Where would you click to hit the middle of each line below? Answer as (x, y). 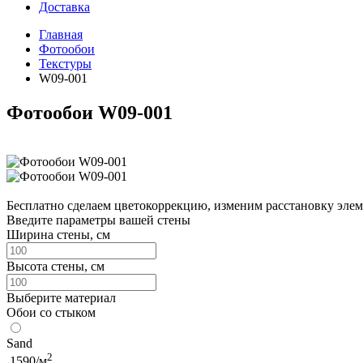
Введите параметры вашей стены (98, 220)
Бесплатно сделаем (59, 205)
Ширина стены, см (58, 234)
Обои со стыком (51, 312)
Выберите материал (61, 297)
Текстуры (65, 64)
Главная (61, 35)
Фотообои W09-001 (90, 112)
